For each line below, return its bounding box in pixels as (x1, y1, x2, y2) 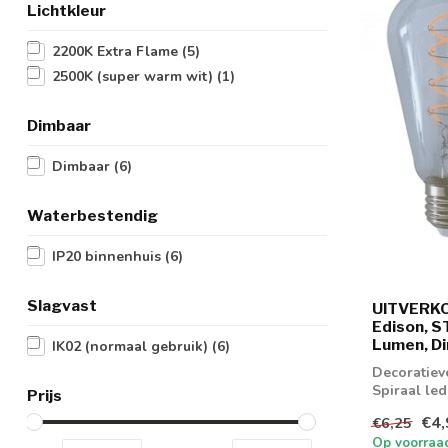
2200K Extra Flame (52, 42, 182, 61)
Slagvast (27, 296, 97, 315)
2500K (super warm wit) (52, 67, 217, 86)
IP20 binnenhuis (52, 247, 165, 266)
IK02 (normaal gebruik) (52, 337, 212, 356)
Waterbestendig (27, 206, 158, 225)
